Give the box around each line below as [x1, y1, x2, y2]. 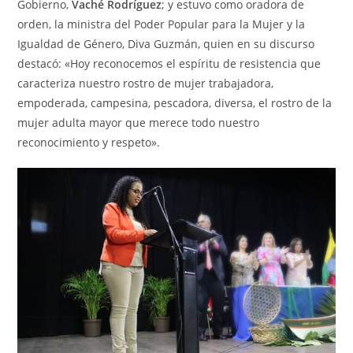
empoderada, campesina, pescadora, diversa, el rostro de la [17, 95, 333, 111]
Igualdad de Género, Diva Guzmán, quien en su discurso [17, 36, 315, 52]
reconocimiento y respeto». [17, 135, 161, 150]
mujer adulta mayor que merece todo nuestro [17, 115, 260, 131]
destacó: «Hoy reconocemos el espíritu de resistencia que [17, 56, 321, 72]
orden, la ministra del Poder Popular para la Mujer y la [17, 17, 306, 32]
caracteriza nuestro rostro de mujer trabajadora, [17, 76, 274, 91]
